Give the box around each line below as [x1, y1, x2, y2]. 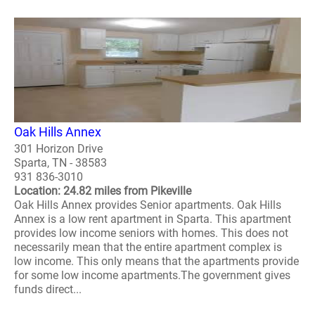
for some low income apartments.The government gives [14, 269, 290, 283]
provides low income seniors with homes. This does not [14, 226, 288, 240]
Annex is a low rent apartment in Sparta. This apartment [14, 212, 291, 226]
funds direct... [14, 283, 82, 297]
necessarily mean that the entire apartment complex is [14, 240, 282, 255]
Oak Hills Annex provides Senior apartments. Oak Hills [14, 198, 281, 212]
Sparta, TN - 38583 [14, 156, 107, 170]
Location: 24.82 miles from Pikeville [14, 184, 191, 198]
